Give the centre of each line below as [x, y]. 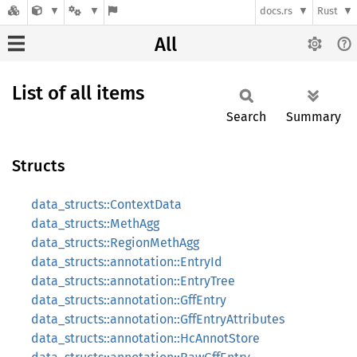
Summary [314, 117]
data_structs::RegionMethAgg [115, 243]
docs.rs [277, 11]
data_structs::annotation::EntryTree [133, 281]
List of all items [78, 93]
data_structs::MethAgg [95, 224]
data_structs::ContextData [106, 204]
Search [246, 117]
